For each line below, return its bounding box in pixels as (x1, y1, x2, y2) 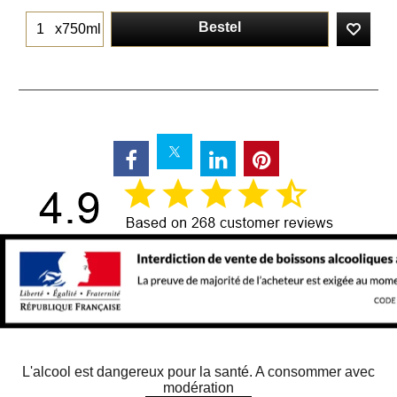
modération (163, 380, 234, 395)
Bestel (198, 19, 241, 35)
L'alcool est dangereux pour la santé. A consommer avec (22, 364, 375, 379)
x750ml (55, 21, 101, 37)
